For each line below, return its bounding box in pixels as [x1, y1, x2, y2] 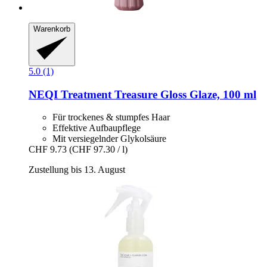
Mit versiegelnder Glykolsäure [52, 133, 166, 144]
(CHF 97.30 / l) [69, 144, 128, 155]
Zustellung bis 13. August [29, 164, 125, 175]
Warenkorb [33, 24, 70, 34]
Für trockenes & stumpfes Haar [52, 112, 170, 123]
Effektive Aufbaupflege [52, 123, 141, 133]
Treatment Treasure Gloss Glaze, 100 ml [58, 88, 256, 101]
